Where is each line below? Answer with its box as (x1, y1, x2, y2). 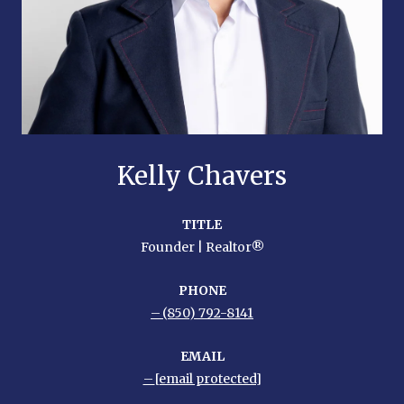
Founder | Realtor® (140, 238, 264, 255)
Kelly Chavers (117, 159, 287, 192)
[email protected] (154, 370, 262, 387)
